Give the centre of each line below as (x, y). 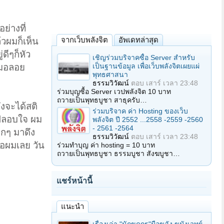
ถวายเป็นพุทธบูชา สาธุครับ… (102, 100)
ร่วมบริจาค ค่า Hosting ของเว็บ (140, 111)
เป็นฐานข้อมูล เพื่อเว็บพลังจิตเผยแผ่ (146, 66)
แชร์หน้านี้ (74, 181)
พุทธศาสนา (110, 74)
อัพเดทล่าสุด (138, 40)
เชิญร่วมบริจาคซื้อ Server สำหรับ (144, 57)
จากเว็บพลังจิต (84, 40)
